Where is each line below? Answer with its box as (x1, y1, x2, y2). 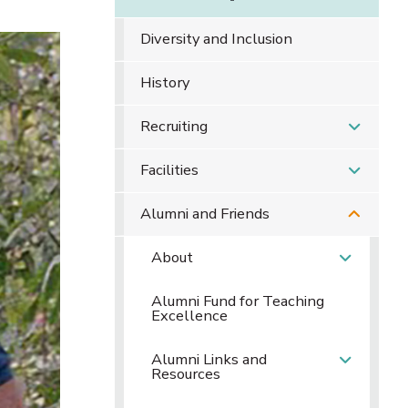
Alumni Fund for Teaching (151, 291, 324, 311)
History (139, 72, 189, 93)
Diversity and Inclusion (139, 28, 292, 49)
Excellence (151, 305, 228, 326)
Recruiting (139, 116, 208, 137)
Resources (151, 363, 220, 384)
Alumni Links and (151, 349, 267, 370)
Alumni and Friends (139, 203, 270, 224)
